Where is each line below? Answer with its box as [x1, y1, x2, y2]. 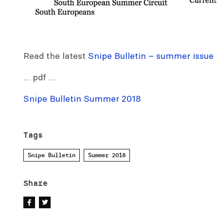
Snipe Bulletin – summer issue [88, 50, 214, 61]
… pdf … [23, 71, 55, 83]
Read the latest [23, 50, 88, 61]
